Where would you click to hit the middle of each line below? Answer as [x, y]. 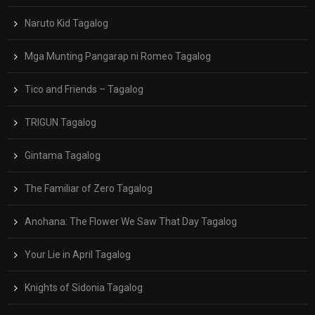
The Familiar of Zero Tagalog [89, 189]
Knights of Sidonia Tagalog [84, 288]
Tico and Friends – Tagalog [84, 90]
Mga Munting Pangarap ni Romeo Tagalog [118, 57]
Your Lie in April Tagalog [78, 255]
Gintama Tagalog [63, 156]
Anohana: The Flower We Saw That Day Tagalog [131, 222]
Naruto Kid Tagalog [66, 24]
